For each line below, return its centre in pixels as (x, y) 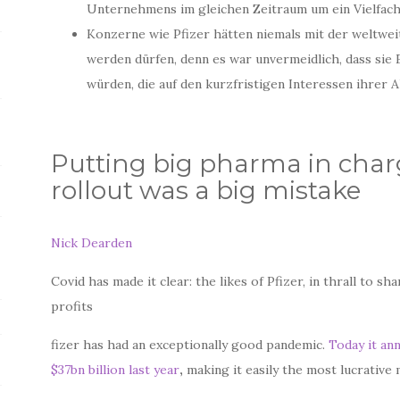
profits (72, 306)
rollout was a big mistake (206, 190)
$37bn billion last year (116, 370)
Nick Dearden (92, 243)
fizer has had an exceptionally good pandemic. (190, 345)
